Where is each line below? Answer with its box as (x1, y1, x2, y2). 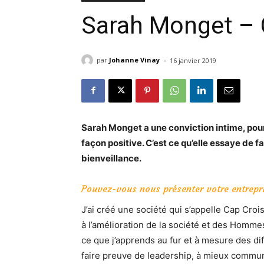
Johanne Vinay (109, 55, 160, 65)
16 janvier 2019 (170, 55, 216, 65)
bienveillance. (81, 152, 141, 164)
